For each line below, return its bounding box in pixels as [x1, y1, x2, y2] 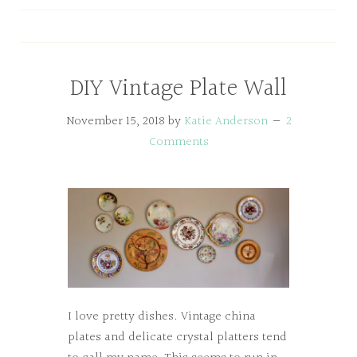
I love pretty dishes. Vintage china [67, 306, 256, 327]
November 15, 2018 [65, 112, 165, 131]
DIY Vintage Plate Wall [70, 70, 287, 108]
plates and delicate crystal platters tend [67, 327, 287, 347]
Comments [148, 132, 209, 152]
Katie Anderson [183, 112, 268, 131]
